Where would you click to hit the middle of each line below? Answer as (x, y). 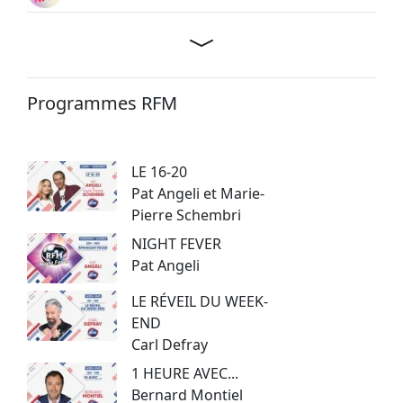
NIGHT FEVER (176, 243)
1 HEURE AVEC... (185, 373)
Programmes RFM (102, 103)
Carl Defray (170, 344)
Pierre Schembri (186, 215)
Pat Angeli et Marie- (198, 193)
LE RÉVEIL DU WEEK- (200, 301)
